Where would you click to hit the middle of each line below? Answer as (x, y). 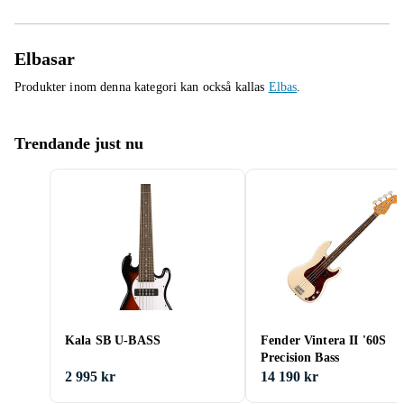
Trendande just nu (79, 143)
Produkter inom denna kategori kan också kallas (142, 87)
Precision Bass (300, 358)
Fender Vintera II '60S (324, 340)
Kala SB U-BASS (113, 340)
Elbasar (45, 59)
